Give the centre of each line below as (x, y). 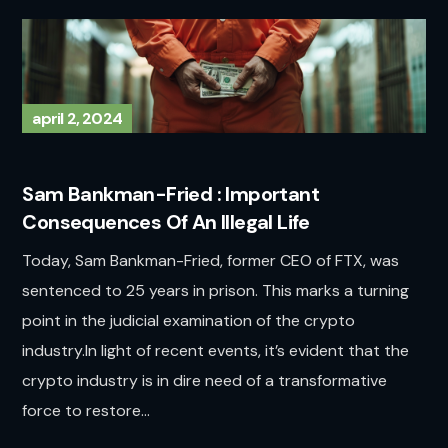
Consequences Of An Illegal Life (166, 222)
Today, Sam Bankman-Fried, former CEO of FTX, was (211, 261)
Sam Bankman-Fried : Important (171, 194)
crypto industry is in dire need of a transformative (205, 381)
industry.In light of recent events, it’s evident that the (216, 351)
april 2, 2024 (77, 119)
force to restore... (86, 411)
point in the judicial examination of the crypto (189, 321)
